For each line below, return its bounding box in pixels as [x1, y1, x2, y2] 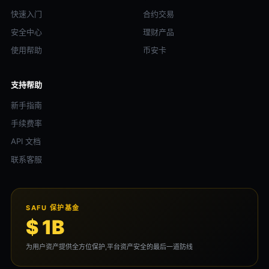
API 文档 [11, 136, 41, 146]
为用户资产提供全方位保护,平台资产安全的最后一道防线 [26, 243, 193, 251]
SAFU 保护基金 [26, 204, 80, 212]
